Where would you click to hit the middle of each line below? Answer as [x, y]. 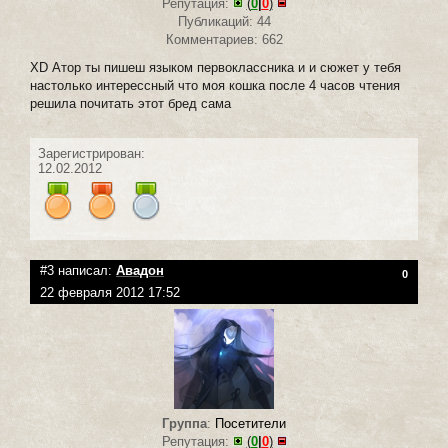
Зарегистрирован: [91, 154]
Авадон [140, 271]
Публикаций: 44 [224, 22]
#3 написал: [78, 271]
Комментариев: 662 [224, 40]
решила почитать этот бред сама [130, 104]
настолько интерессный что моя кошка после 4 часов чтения [215, 86]
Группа [184, 424]
